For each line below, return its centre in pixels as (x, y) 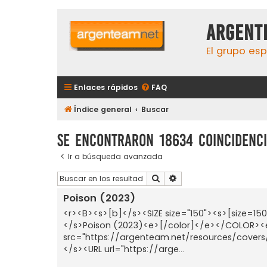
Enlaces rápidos (106, 87)
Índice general (103, 109)
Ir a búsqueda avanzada (115, 156)
